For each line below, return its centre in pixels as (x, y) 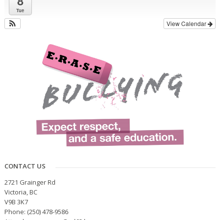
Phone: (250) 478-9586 (36, 212)
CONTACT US (25, 166)
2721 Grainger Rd (30, 182)
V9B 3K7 (16, 202)
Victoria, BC (21, 192)
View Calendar (187, 24)
